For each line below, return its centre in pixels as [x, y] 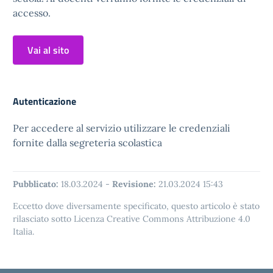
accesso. [32, 13]
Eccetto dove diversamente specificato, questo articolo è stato [136, 206]
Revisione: [134, 184]
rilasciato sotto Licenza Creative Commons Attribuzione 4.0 [132, 219]
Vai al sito [48, 50]
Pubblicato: [36, 184]
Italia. [23, 232]
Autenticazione [44, 101]
